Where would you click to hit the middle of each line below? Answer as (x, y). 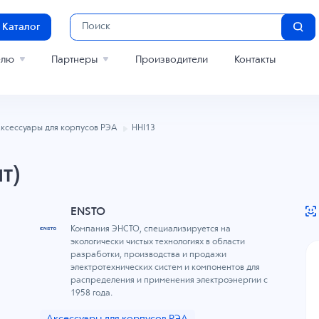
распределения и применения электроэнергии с (169, 281)
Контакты (255, 59)
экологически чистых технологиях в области (157, 242)
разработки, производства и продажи (148, 255)
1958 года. (91, 294)
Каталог (21, 27)
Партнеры (75, 59)
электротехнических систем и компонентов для (165, 268)
